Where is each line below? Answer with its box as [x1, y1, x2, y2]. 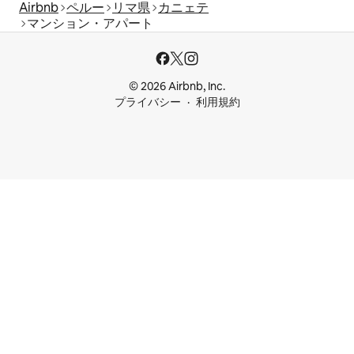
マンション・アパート [27, 14, 153, 32]
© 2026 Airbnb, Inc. [129, 79, 225, 93]
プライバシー [114, 95, 181, 109]
